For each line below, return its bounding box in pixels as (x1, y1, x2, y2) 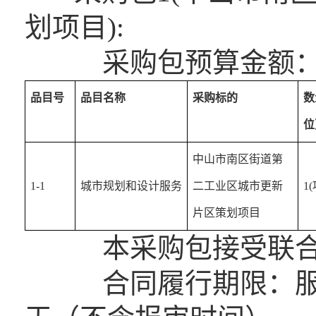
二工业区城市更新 (193, 180, 283, 192)
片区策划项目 (193, 207, 260, 219)
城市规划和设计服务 (80, 180, 182, 192)
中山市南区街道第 (193, 153, 283, 165)
